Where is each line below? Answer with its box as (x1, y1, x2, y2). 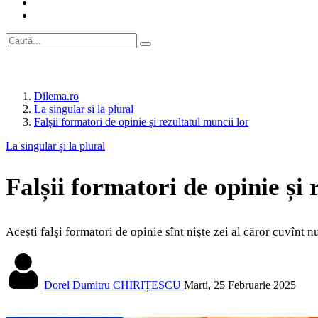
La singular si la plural (34, 103, 133, 115)
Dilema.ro (34, 90, 79, 102)
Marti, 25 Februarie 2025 (184, 279, 296, 292)
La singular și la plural (6, 140, 105, 152)
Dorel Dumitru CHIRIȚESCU (44, 279, 181, 292)
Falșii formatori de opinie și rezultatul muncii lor (34, 116, 248, 128)
